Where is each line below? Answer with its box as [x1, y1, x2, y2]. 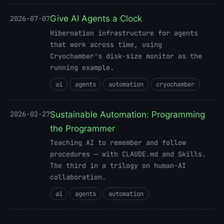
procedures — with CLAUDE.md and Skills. [50, 149, 206, 158]
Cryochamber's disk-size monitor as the [50, 51, 202, 60]
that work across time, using [50, 39, 162, 49]
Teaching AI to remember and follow [50, 137, 186, 147]
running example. [50, 62, 114, 72]
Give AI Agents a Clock [50, 13, 142, 24]
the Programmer [50, 123, 115, 133]
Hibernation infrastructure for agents [50, 28, 198, 37]
